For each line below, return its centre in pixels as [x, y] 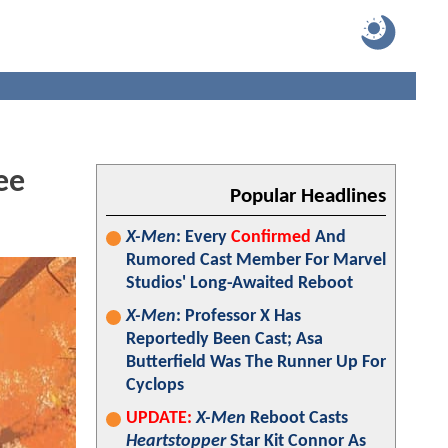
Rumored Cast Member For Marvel [256, 260]
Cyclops [155, 385]
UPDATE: [159, 418]
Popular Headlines [308, 196]
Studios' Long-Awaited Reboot [239, 283]
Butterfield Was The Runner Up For [256, 362]
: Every [203, 237]
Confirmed [271, 237]
